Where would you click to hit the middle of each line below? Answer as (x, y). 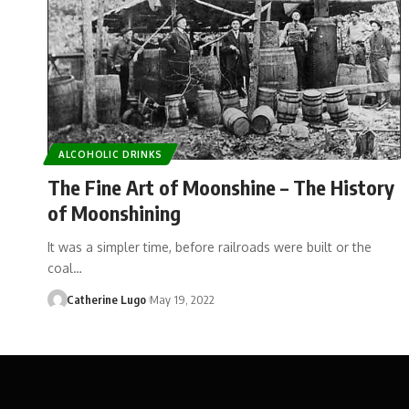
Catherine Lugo (106, 299)
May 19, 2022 (182, 299)
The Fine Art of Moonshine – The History (221, 187)
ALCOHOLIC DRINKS (111, 154)
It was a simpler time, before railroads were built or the (210, 246)
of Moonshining (114, 212)
